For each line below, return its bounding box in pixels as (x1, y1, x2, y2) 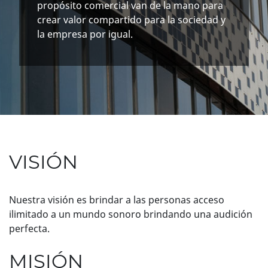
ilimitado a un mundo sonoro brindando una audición (9, 208, 252, 221)
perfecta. (9, 222, 50, 235)
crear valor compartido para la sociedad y (37, 13, 226, 26)
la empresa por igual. (37, 27, 133, 41)
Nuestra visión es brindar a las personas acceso (9, 193, 224, 206)
